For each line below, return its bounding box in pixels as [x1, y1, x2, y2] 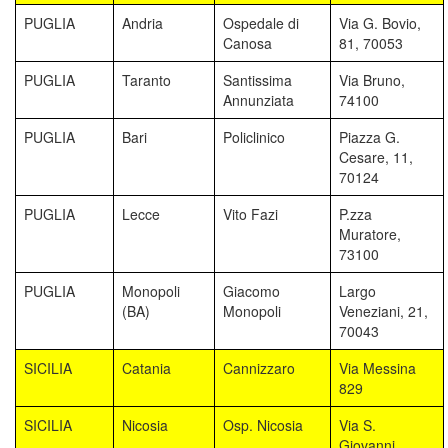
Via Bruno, [339, 69, 405, 90]
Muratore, [339, 223, 401, 244]
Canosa [223, 32, 272, 53]
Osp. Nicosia [223, 414, 303, 435]
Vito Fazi [223, 203, 278, 224]
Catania [122, 357, 171, 378]
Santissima [223, 69, 292, 90]
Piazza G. [339, 126, 400, 147]
